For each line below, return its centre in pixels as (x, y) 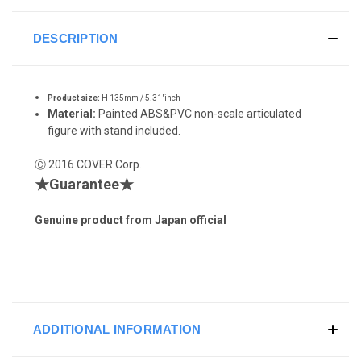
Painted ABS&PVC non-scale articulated (200, 113)
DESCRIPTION (75, 38)
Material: (72, 113)
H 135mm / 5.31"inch (141, 98)
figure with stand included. (114, 130)
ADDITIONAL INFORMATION (117, 329)
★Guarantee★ (84, 184)
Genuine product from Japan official (131, 220)
